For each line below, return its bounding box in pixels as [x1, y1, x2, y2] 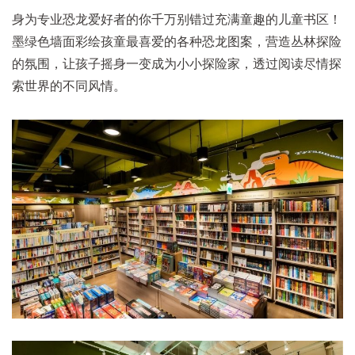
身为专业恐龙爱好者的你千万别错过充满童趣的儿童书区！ [12, 13, 342, 27]
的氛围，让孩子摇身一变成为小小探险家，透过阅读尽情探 [12, 57, 342, 71]
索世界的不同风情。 [12, 79, 126, 94]
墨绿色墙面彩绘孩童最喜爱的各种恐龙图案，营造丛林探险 [12, 35, 342, 49]
